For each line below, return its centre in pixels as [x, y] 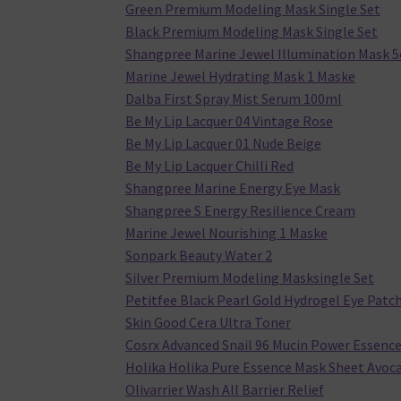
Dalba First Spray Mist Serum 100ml [234, 99]
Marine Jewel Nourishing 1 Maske [227, 233]
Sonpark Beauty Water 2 [199, 256]
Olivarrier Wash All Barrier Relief [225, 390]
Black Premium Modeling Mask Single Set [252, 32]
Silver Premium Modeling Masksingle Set [250, 278]
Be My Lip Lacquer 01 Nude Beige [224, 144]
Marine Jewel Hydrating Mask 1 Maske [241, 77]
